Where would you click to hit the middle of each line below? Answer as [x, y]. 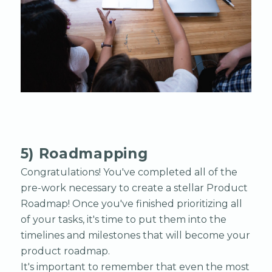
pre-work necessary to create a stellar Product [134, 188]
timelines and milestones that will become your [135, 236]
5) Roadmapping [84, 154]
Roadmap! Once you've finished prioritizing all [131, 204]
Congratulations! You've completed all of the [129, 172]
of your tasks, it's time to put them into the [123, 220]
